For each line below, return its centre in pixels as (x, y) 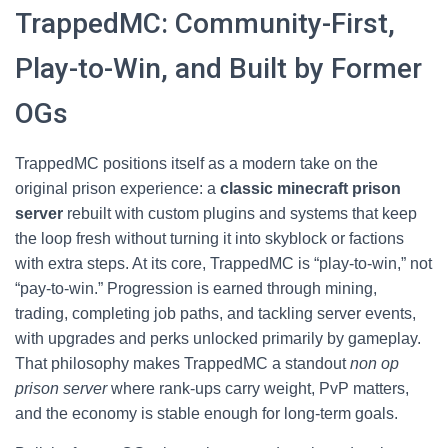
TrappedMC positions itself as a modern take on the (196, 163)
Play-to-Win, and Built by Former (218, 68)
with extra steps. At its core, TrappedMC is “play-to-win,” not (223, 263)
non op (374, 363)
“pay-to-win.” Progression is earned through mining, (196, 288)
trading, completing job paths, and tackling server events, (215, 313)
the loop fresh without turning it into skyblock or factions (209, 238)
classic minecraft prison (310, 188)
